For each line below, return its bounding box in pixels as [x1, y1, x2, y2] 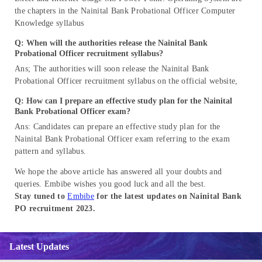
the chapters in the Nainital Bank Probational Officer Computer [15, 6, 236, 15]
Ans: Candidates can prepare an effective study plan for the [15, 122, 220, 131]
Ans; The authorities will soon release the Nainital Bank [15, 64, 209, 73]
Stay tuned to [15, 191, 68, 201]
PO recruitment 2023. [15, 204, 96, 213]
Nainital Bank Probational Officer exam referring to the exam [15, 134, 230, 143]
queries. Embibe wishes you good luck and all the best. [15, 179, 206, 188]
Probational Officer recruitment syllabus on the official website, [15, 76, 238, 85]
